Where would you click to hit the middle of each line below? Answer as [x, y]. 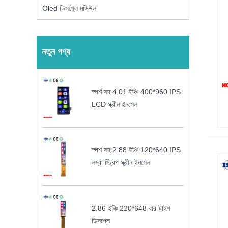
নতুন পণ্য [56, 52]
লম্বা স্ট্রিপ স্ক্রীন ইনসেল [121, 163]
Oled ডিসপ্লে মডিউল [69, 8]
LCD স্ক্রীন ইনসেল [115, 104]
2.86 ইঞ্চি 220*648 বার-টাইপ [131, 208]
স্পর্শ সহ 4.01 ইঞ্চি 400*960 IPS [136, 91]
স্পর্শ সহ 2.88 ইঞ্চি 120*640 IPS [136, 150]
